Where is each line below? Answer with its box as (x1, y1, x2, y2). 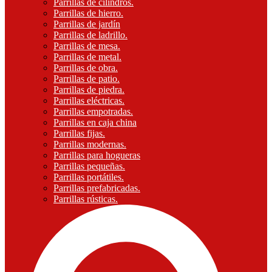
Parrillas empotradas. (53, 106, 133, 117)
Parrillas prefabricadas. (53, 183, 140, 193)
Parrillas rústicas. (53, 194, 118, 204)
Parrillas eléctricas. (53, 95, 124, 106)
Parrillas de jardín (53, 19, 120, 29)
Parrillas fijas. (53, 128, 105, 138)
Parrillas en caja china (53, 117, 137, 127)
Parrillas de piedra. (53, 84, 124, 95)
